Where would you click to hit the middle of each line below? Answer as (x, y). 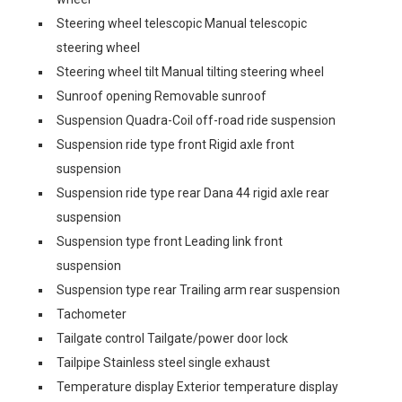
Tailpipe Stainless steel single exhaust (163, 363)
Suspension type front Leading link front (170, 241)
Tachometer (92, 314)
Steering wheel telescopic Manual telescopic (182, 23)
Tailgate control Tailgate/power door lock (172, 338)
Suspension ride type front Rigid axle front (175, 144)
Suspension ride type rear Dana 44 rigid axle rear (193, 193)
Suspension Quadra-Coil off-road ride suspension (196, 120)
